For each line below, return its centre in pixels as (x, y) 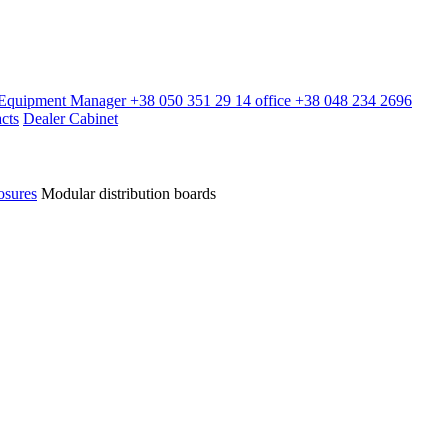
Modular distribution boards (128, 193)
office (273, 100)
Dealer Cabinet (70, 118)
